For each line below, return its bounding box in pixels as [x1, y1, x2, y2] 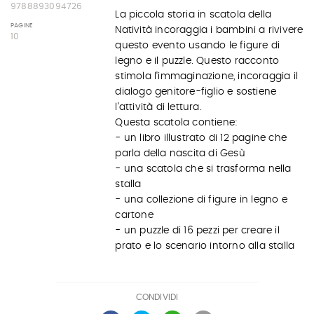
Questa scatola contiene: [115, 118, 238, 128]
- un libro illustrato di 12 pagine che [115, 133, 287, 143]
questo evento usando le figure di [115, 41, 280, 50]
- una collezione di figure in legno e [115, 195, 287, 205]
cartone [115, 210, 153, 220]
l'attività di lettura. [115, 102, 202, 112]
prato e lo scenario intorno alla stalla [115, 241, 295, 251]
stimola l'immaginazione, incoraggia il [115, 71, 298, 81]
